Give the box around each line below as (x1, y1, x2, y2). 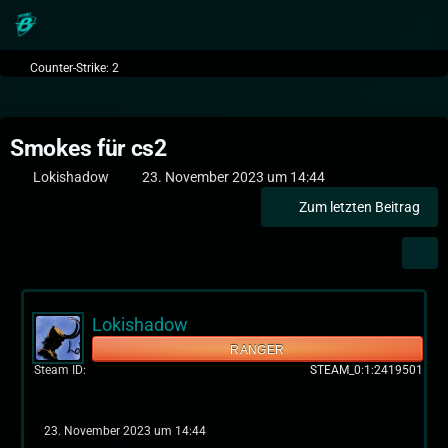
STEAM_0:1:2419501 (310, 363, 423, 377)
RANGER (230, 343, 285, 357)
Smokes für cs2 (10, 135, 167, 162)
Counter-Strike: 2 (30, 61, 119, 75)
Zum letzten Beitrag (299, 199, 420, 215)
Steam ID (34, 363, 83, 377)
